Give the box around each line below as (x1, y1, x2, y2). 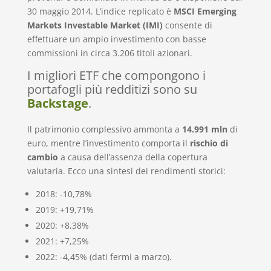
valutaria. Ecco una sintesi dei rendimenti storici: (27, 165, 226, 177)
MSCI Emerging (173, 5, 237, 17)
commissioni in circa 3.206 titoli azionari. (27, 47, 192, 59)
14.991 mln (181, 123, 227, 135)
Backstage (27, 94, 88, 111)
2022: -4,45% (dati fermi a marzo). (35, 250, 172, 263)
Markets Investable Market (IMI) (27, 19, 163, 31)
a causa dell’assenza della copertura (57, 151, 207, 163)
